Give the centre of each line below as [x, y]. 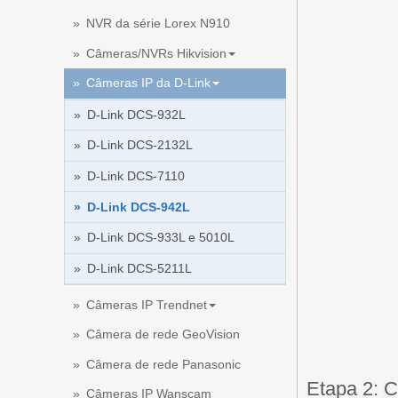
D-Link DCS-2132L [140, 145]
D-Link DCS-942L [139, 207]
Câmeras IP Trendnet [147, 304]
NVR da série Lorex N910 [158, 23]
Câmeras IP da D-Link [148, 83]
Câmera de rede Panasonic [163, 364]
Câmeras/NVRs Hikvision [156, 53]
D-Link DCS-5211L [139, 268]
